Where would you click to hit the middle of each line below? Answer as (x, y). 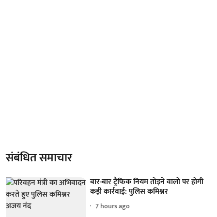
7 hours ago (113, 206)
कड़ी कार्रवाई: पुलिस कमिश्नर (129, 191)
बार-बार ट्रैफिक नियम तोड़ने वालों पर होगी (147, 182)
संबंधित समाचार (39, 158)
